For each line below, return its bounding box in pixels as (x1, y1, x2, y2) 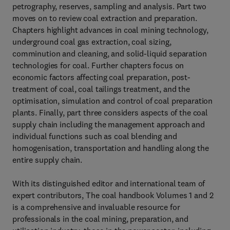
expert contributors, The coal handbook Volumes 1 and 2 (12, 190, 214, 200)
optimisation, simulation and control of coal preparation (12, 95, 213, 106)
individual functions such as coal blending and (12, 131, 177, 141)
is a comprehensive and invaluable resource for (12, 202, 180, 212)
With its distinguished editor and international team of (12, 178, 205, 188)
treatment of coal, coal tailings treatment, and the (12, 84, 190, 94)
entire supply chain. (12, 155, 83, 165)
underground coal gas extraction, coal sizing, (12, 36, 171, 47)
